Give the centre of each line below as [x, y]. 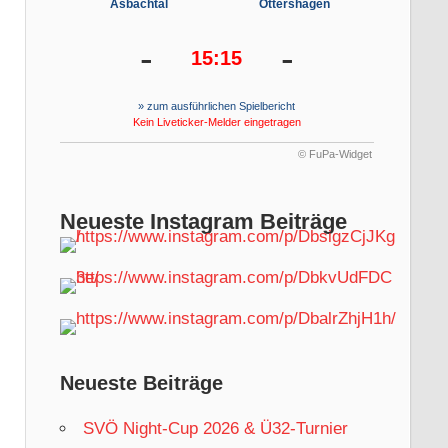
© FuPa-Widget [334, 154]
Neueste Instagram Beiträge [203, 221]
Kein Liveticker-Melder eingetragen [216, 122]
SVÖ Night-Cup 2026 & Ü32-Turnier [215, 429]
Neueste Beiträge [141, 383]
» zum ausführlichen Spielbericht [216, 106]
